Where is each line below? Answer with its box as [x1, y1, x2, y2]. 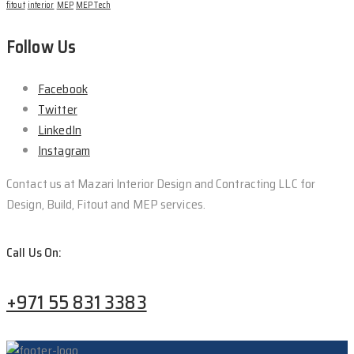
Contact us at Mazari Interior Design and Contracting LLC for [6, 173, 316, 194]
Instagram [38, 140, 90, 160]
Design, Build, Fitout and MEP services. [6, 194, 205, 214]
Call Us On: [6, 243, 62, 263]
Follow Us [6, 32, 76, 61]
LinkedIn [38, 119, 81, 140]
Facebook [38, 78, 88, 99]
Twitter [38, 99, 77, 119]
